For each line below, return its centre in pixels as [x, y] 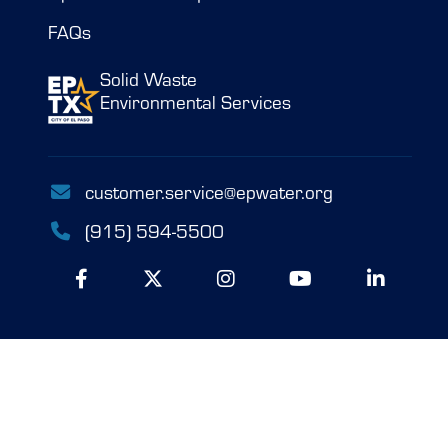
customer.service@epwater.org [209, 192]
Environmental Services [195, 102]
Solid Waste [148, 79]
